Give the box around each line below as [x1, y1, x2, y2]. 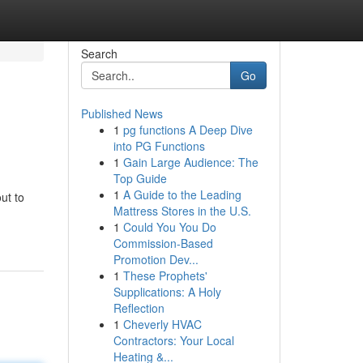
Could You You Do [122, 219, 216, 235]
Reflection [113, 300, 164, 316]
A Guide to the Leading [122, 186, 241, 203]
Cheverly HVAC [122, 316, 202, 332]
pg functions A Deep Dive [122, 122, 253, 138]
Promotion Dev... [113, 251, 199, 267]
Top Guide [113, 170, 167, 186]
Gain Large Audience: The [122, 154, 258, 170]
